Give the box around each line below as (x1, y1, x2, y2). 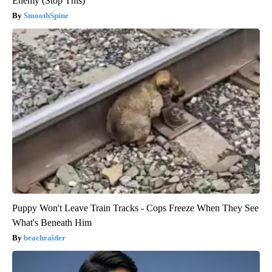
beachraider (24, 233, 66, 243)
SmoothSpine (24, 11, 69, 21)
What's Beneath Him (12, 217, 92, 228)
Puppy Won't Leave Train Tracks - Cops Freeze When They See (12, 203, 259, 214)
